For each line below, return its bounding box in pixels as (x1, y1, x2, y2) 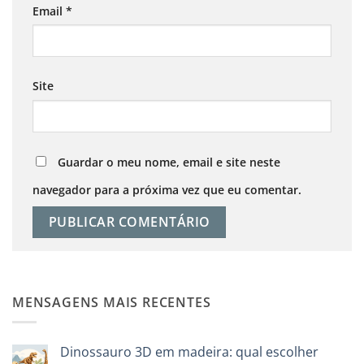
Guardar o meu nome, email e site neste (58, 154, 280, 171)
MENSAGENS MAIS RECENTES (12, 292, 211, 311)
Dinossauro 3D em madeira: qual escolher (60, 343, 318, 362)
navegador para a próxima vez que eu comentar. (32, 182, 301, 198)
